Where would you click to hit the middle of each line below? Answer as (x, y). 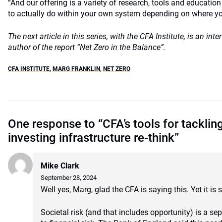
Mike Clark (60, 166)
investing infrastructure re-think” (93, 138)
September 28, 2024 (69, 178)
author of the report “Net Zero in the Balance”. (87, 47)
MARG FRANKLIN (76, 69)
